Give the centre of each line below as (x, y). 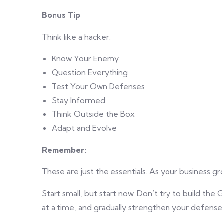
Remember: (64, 150)
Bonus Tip (61, 15)
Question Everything (90, 72)
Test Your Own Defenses (98, 86)
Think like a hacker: (76, 37)
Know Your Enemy (85, 58)
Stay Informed (78, 100)
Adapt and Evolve (84, 128)
